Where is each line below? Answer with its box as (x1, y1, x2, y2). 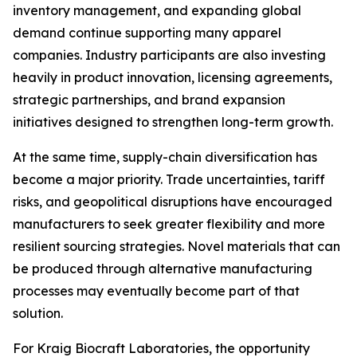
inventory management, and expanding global (13, 2, 301, 18)
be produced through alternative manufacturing (13, 261, 312, 277)
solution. (13, 305, 63, 321)
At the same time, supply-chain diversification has (13, 149, 317, 165)
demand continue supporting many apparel (13, 25, 281, 41)
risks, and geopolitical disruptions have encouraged (13, 194, 332, 210)
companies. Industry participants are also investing (13, 47, 326, 63)
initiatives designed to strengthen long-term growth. (13, 114, 333, 130)
